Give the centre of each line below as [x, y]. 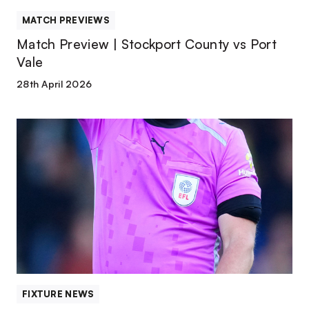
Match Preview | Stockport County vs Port [147, 44]
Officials [36, 143]
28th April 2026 [54, 84]
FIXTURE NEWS [58, 294]
